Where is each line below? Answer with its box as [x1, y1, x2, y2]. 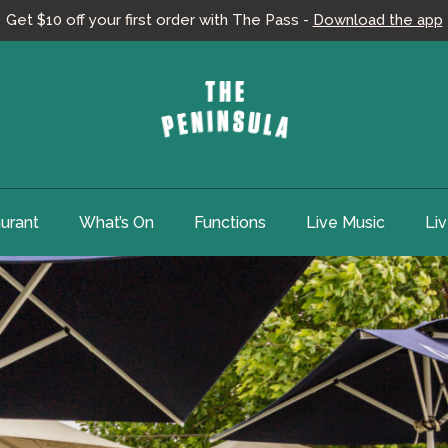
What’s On [79, 212, 154, 232]
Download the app [312, 11, 443, 29]
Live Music [306, 212, 385, 232]
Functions [194, 212, 266, 232]
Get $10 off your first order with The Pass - [5, 11, 313, 29]
